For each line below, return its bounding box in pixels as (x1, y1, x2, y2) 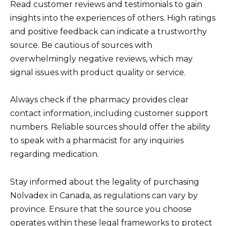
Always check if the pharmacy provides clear (10, 95, 189, 105)
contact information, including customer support (10, 108, 208, 119)
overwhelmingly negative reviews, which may (10, 54, 193, 64)
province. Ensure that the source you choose (10, 204, 192, 214)
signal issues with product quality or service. (10, 68, 186, 78)
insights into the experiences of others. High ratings (10, 13, 215, 23)
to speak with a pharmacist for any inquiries (10, 136, 184, 146)
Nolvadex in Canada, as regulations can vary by (10, 190, 198, 200)
